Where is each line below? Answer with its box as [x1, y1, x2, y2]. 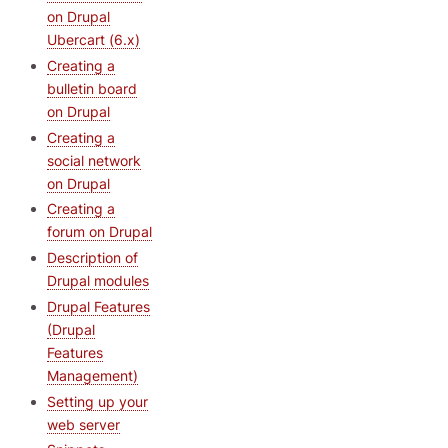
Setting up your [47, 392, 148, 410]
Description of [47, 249, 138, 267]
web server [47, 415, 120, 433]
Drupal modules [47, 272, 149, 290]
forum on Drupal [47, 223, 152, 241]
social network [47, 151, 141, 169]
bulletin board [47, 79, 137, 97]
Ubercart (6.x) [47, 30, 140, 48]
